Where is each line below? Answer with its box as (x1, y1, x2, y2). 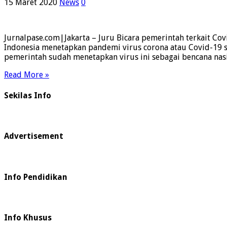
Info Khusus (4, 213, 52, 223)
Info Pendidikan (4, 172, 67, 182)
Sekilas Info (4, 90, 51, 100)
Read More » (4, 70, 49, 80)
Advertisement (4, 131, 63, 141)
